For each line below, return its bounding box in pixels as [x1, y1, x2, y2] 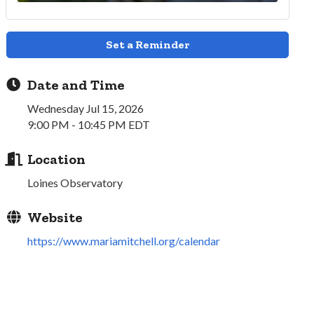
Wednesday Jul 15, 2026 [27, 101, 144, 115]
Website [27, 208, 83, 226]
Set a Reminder [106, 37, 190, 51]
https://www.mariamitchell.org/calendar [27, 233, 221, 247]
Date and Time [27, 76, 125, 93]
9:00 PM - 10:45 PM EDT [27, 117, 151, 131]
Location [27, 150, 86, 168]
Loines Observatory [27, 175, 123, 189]
